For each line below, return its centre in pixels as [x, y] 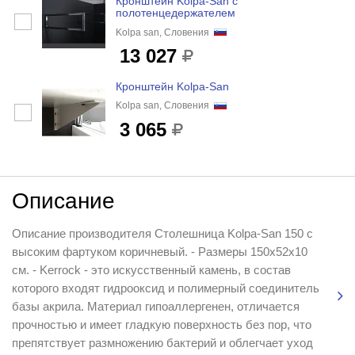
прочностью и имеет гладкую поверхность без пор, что [161, 325]
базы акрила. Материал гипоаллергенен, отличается [155, 307]
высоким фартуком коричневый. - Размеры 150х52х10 [159, 252]
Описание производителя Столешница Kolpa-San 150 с [162, 234]
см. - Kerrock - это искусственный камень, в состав [151, 270]
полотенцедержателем [175, 13]
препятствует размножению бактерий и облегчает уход [162, 343]
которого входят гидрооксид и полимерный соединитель [165, 288]
